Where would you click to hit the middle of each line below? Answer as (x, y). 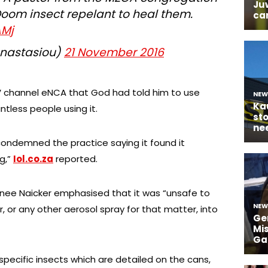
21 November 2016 (114, 52)
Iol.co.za (33, 159)
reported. (75, 159)
